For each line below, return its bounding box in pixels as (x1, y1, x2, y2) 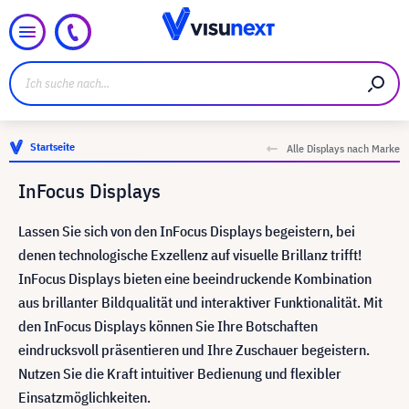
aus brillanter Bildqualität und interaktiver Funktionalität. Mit (18, 293, 383, 311)
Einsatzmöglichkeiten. (18, 388, 153, 406)
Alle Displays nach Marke (287, 142, 400, 155)
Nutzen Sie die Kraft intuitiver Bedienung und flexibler (18, 364, 341, 383)
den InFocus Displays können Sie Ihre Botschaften (18, 317, 318, 335)
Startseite (30, 140, 75, 153)
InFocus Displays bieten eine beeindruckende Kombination (18, 269, 372, 288)
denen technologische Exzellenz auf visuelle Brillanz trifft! (18, 246, 364, 264)
